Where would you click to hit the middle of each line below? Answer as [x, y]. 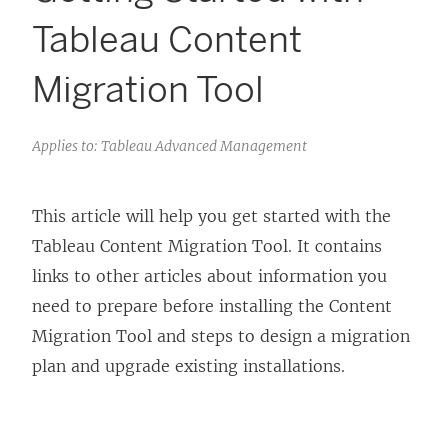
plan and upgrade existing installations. [188, 366]
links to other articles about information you [209, 276]
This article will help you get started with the [211, 216]
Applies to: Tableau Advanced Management [169, 146]
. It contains [335, 246]
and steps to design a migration [281, 336]
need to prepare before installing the [180, 306]
